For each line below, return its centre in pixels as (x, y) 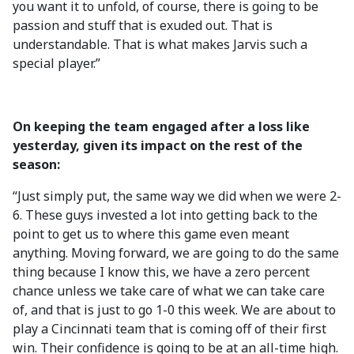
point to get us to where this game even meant (151, 234)
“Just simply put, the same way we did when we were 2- (177, 196)
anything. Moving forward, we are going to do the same (176, 253)
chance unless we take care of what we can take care (169, 291)
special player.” (56, 63)
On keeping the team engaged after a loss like (161, 126)
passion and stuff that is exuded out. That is (143, 25)
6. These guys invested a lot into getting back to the (165, 215)
